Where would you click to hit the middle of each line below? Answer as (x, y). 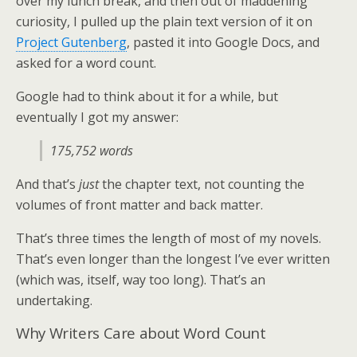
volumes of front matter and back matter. (139, 205)
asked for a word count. (86, 63)
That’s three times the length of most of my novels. (169, 238)
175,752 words (92, 151)
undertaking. (54, 300)
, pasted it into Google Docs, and (223, 42)
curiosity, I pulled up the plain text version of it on (164, 22)
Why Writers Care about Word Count (141, 333)
